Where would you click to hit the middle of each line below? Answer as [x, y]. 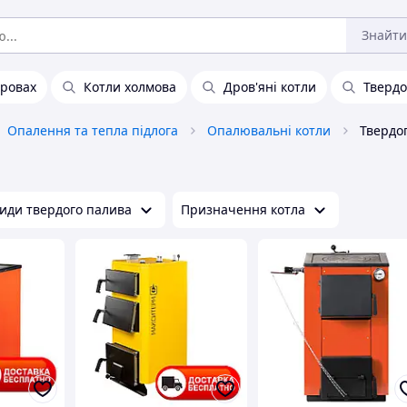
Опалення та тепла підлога [93, 130]
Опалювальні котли [269, 130]
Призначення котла [243, 209]
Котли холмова [130, 87]
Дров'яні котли [270, 87]
